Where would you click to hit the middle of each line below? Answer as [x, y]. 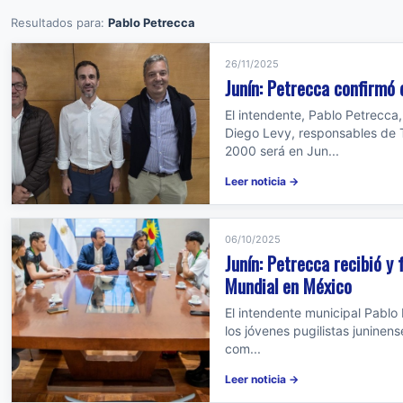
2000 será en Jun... [282, 151]
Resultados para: [59, 22]
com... [243, 349]
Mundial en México [288, 286]
